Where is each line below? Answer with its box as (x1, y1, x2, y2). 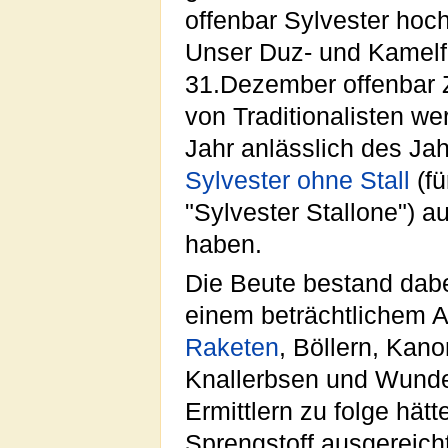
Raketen (185, 333, 279, 361)
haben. (185, 231, 262, 259)
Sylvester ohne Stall (185, 167, 410, 195)
